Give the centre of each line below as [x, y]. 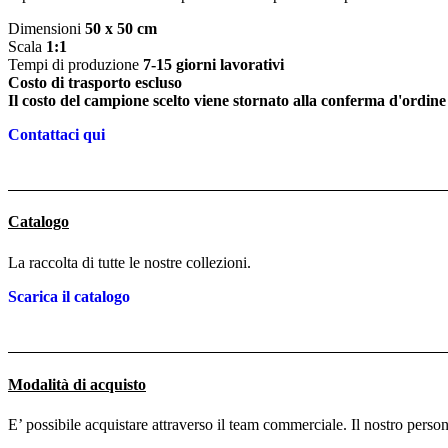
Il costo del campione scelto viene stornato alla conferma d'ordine [227, 100]
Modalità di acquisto [77, 384]
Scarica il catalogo [69, 296]
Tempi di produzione [75, 64]
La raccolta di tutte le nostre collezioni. [129, 262]
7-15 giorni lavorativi [213, 64]
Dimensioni [46, 28]
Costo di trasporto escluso [95, 82]
